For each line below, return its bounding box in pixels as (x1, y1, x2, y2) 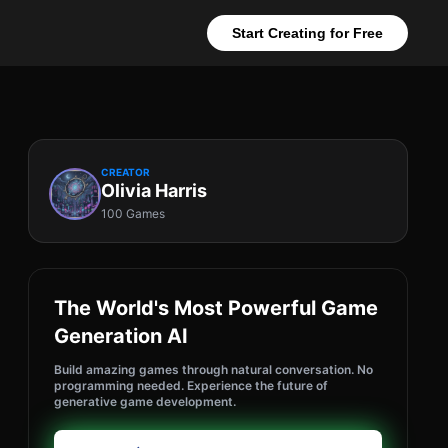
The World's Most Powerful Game (54, 296, 378, 320)
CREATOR (101, 166, 150, 178)
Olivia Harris (101, 180, 207, 201)
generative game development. (54, 394, 236, 409)
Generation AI (54, 324, 188, 348)
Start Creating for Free (232, 25, 383, 41)
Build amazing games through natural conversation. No (54, 362, 373, 377)
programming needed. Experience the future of (54, 378, 328, 393)
